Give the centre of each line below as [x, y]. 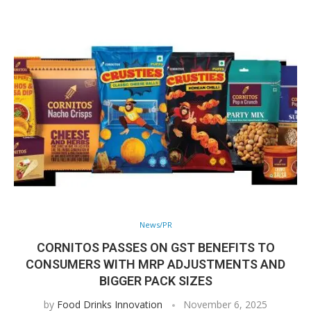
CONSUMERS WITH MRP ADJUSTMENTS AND [155, 264]
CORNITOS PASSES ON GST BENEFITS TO [155, 247]
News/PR [155, 225]
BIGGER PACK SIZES [155, 281]
